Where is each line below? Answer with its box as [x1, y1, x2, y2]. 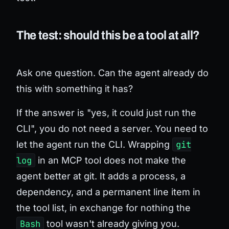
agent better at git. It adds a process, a [16, 170, 186, 181]
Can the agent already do [98, 67, 209, 78]
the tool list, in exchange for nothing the [16, 202, 191, 213]
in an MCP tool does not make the [35, 154, 186, 166]
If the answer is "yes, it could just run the [16, 107, 196, 118]
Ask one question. [16, 67, 98, 78]
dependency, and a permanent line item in [16, 186, 200, 197]
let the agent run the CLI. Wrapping [16, 139, 172, 150]
